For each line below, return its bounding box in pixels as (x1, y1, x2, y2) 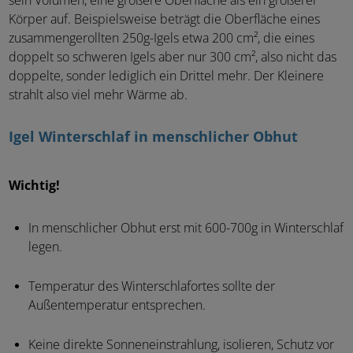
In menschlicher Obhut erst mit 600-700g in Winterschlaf (28, 221, 344, 236)
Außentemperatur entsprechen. (28, 298, 206, 313)
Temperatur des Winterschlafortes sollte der (28, 279, 275, 294)
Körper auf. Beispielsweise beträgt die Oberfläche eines (9, 12, 320, 27)
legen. (28, 240, 62, 255)
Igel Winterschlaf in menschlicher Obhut (9, 128, 298, 145)
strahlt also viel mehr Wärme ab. (9, 87, 188, 102)
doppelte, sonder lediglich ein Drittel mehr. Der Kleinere (9, 69, 324, 84)
